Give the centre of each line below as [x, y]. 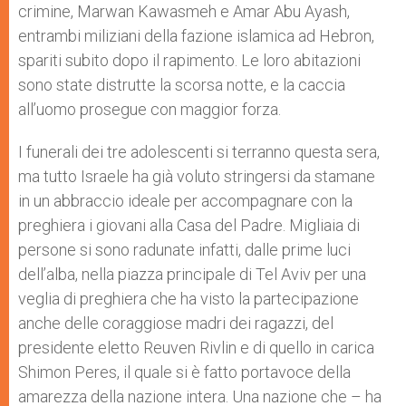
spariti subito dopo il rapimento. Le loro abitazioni [189, 60]
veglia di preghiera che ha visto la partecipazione [188, 299]
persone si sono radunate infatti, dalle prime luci [184, 250]
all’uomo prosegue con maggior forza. [150, 109]
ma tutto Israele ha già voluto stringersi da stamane [197, 176]
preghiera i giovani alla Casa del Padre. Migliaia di [189, 225]
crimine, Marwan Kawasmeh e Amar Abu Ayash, [184, 11]
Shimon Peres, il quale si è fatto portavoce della [184, 372]
